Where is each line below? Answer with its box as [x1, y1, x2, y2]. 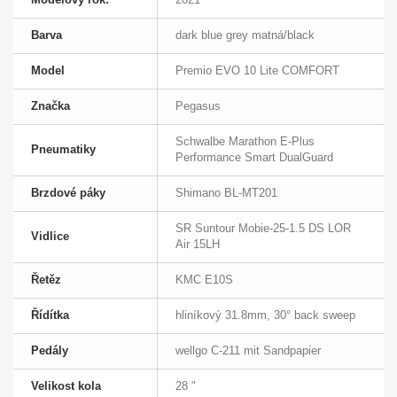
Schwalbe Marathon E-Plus [175, 135, 315, 149]
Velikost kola [31, 379, 101, 393]
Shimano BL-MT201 [175, 186, 277, 200]
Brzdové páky [31, 186, 105, 200]
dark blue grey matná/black [175, 28, 315, 43]
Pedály [31, 344, 68, 358]
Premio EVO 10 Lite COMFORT [175, 64, 339, 78]
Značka [31, 99, 70, 113]
